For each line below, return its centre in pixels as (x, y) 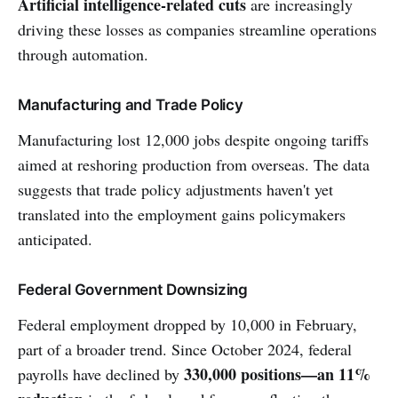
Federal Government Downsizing (133, 290)
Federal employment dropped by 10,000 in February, (187, 325)
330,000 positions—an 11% (277, 374)
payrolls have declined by (101, 374)
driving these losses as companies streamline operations (197, 30)
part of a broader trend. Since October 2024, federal (185, 350)
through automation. (83, 55)
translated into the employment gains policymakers (182, 215)
